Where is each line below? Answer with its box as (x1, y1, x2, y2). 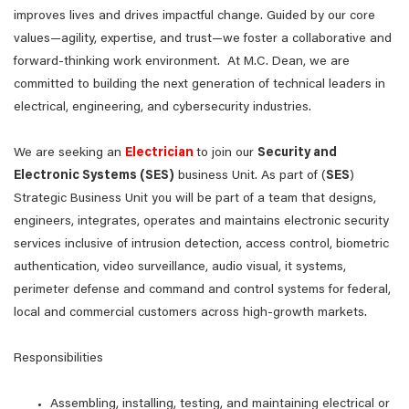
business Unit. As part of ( (174, 170, 326, 183)
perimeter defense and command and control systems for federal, (14, 284, 391, 297)
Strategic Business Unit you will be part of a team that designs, (14, 193, 376, 205)
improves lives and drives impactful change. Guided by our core (14, 10, 375, 23)
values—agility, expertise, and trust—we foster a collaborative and (14, 33, 392, 46)
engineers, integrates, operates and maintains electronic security (14, 215, 389, 228)
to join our (196, 147, 257, 160)
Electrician (125, 147, 196, 160)
